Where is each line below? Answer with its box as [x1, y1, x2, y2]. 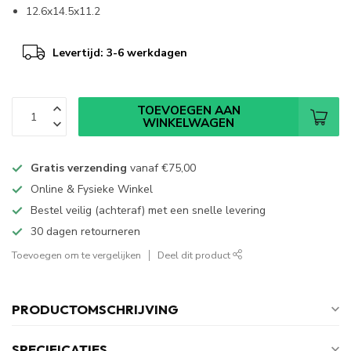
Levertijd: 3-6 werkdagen [52, 45, 187, 60]
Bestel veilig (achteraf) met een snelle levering [31, 203, 266, 219]
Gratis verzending [31, 161, 127, 176]
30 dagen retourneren [31, 224, 140, 240]
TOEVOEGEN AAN [136, 102, 241, 119]
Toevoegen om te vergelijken [12, 248, 141, 262]
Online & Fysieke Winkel [31, 182, 153, 197]
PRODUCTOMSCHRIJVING [12, 301, 179, 318]
